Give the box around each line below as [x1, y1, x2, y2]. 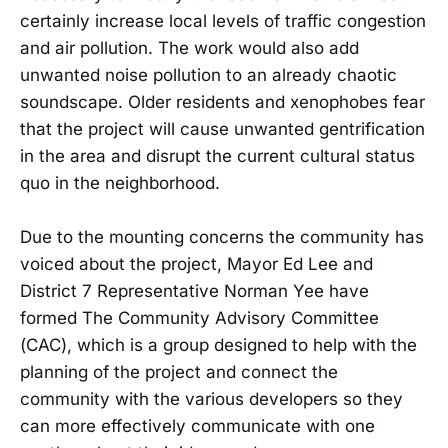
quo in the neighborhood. [20, 173, 220, 194]
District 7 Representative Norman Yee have [20, 281, 369, 302]
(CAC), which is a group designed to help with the [20, 335, 417, 356]
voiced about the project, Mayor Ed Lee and [20, 254, 373, 275]
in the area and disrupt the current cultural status [20, 146, 415, 167]
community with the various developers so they [20, 389, 403, 410]
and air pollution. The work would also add [20, 38, 359, 59]
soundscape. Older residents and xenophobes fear [20, 92, 425, 113]
